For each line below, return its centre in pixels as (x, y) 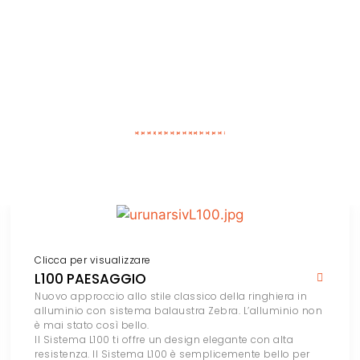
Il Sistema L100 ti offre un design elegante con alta (164, 340)
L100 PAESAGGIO (91, 279)
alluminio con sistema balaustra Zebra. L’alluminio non (179, 311)
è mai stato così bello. (92, 325)
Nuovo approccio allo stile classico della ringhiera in (171, 297)
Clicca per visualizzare (93, 260)
